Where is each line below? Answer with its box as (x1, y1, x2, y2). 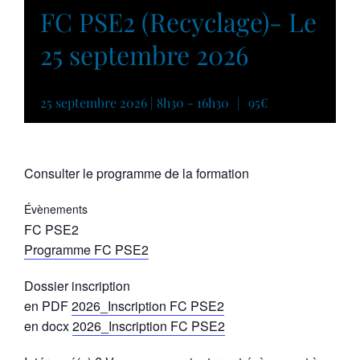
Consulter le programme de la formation (24, 163, 249, 182)
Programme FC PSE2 (24, 239, 149, 259)
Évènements (24, 200, 88, 217)
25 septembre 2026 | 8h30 (40, 93, 184, 111)
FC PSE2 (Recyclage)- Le (40, 4, 317, 39)
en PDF (24, 296, 72, 315)
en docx (24, 316, 72, 335)
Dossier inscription (24, 276, 130, 295)
